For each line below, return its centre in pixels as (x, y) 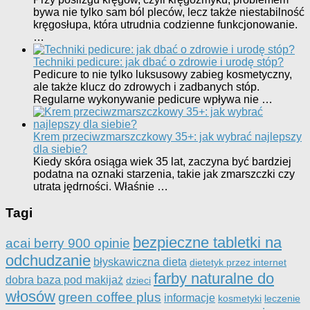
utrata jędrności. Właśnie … (101, 186)
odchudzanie (48, 261)
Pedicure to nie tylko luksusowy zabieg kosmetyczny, (163, 74)
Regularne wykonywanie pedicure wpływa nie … (153, 99)
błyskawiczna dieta (140, 262)
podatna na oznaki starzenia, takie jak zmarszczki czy (164, 174)
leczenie (282, 299)
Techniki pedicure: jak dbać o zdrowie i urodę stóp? (158, 62)
